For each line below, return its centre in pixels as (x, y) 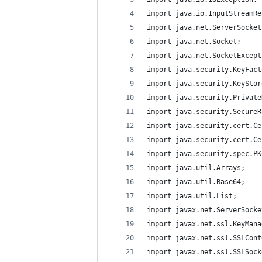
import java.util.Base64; (196, 182)
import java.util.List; (192, 196)
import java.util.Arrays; (196, 168)
